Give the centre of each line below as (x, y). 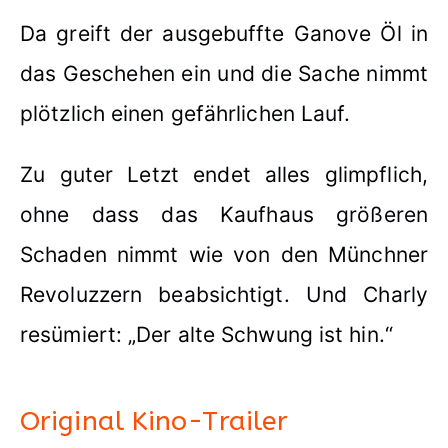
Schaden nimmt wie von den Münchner (224, 254)
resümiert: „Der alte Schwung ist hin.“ (206, 334)
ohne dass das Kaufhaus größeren (224, 214)
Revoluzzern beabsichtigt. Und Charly (224, 294)
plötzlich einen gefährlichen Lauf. (185, 113)
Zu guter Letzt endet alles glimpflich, (224, 174)
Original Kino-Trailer (154, 420)
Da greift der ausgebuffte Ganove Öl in (224, 33)
